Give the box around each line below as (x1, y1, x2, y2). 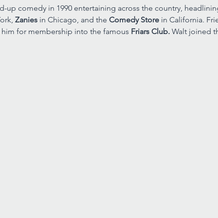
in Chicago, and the (39, 15, 109, 24)
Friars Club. (130, 27, 172, 36)
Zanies (15, 15, 39, 24)
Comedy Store (109, 15, 161, 24)
